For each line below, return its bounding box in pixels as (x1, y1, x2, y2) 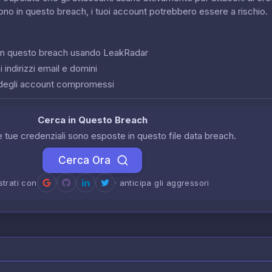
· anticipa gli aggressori (114, 177, 209, 188)
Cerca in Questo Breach (37, 114, 148, 126)
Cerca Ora (58, 154, 110, 166)
